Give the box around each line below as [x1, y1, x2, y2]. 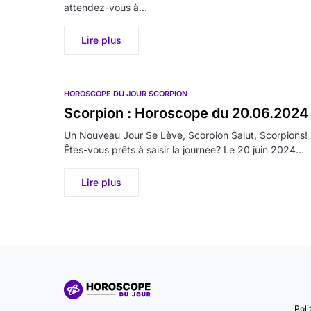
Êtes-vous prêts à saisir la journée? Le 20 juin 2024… [64, 144, 304, 155]
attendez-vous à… [64, 1, 147, 13]
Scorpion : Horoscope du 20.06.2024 [64, 105, 308, 121]
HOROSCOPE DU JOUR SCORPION [64, 89, 187, 99]
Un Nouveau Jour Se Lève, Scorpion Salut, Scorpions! [64, 129, 308, 141]
